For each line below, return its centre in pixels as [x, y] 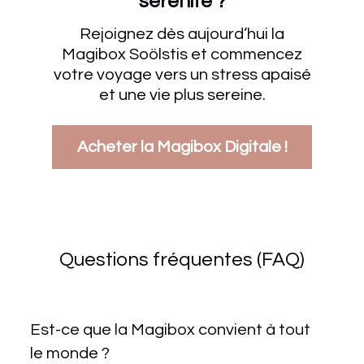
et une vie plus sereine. [182, 95]
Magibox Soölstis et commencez [182, 54]
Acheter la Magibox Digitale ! [182, 147]
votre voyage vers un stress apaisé [182, 74]
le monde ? [69, 353]
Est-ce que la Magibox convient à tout [170, 329]
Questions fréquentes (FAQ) [182, 259]
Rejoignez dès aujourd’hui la [182, 34]
